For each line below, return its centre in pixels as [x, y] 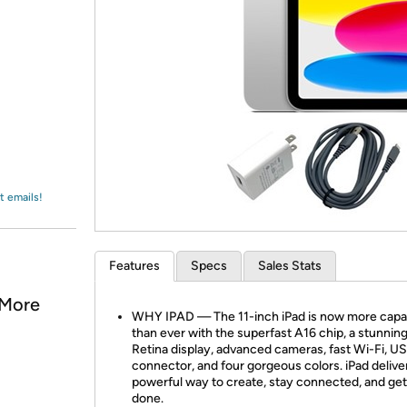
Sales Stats [290, 266]
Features [134, 266]
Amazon [59, 31]
